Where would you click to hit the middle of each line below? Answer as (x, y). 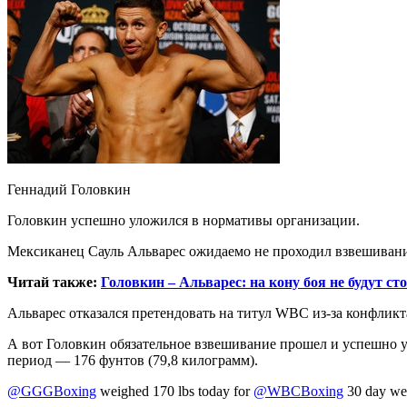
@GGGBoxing (52, 392)
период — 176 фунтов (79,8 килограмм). (133, 361)
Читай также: (54, 283)
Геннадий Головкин (69, 190)
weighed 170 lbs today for (175, 392)
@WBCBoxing (298, 392)
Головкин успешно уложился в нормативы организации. (184, 221)
